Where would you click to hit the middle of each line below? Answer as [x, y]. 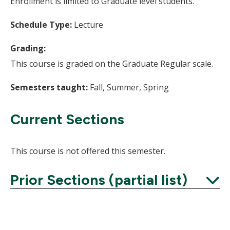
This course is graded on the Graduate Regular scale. [112, 64]
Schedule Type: [42, 25]
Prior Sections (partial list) [99, 180]
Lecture [89, 25]
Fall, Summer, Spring [128, 87]
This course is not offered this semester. [88, 151]
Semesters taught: [49, 87]
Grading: [28, 48]
